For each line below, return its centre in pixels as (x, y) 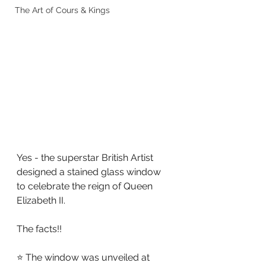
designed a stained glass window (90, 172)
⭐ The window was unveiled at (84, 257)
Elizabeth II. (41, 200)
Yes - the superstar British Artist (86, 158)
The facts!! (39, 229)
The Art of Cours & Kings (62, 10)
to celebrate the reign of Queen (86, 186)
